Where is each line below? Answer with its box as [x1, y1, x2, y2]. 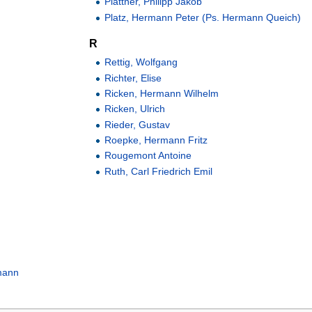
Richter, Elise [104, 72, 162, 84]
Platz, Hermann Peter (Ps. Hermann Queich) [104, 11, 302, 23]
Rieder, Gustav [104, 118, 171, 130]
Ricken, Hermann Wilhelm [104, 87, 219, 99]
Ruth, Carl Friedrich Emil [104, 165, 213, 177]
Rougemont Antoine [104, 150, 192, 162]
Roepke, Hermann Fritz [104, 134, 208, 146]
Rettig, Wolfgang [104, 56, 178, 68]
